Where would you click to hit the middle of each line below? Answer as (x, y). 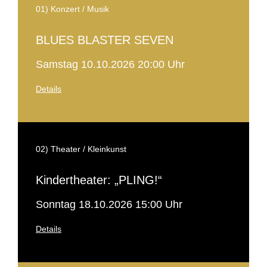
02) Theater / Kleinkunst (81, 149)
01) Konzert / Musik (72, 9)
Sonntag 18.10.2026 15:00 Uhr (109, 204)
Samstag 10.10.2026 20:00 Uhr (110, 64)
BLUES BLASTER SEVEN (105, 40)
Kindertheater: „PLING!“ (99, 180)
